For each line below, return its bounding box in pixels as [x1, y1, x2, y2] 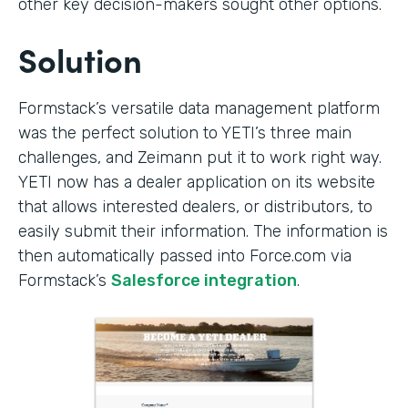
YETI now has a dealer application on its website [18, 171, 375, 192]
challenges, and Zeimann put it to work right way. [18, 147, 382, 168]
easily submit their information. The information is [18, 220, 388, 241]
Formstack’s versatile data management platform [18, 97, 380, 118]
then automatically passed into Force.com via [18, 245, 352, 266]
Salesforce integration [111, 270, 297, 291]
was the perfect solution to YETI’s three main [18, 122, 352, 143]
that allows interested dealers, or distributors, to [18, 196, 372, 217]
